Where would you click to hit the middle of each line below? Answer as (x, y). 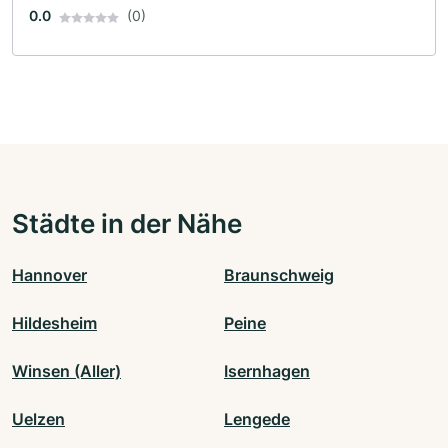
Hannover (49, 275)
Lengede (257, 419)
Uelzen (38, 419)
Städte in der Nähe (127, 223)
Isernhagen (267, 371)
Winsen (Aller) (66, 371)
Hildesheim (54, 323)
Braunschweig (279, 275)
